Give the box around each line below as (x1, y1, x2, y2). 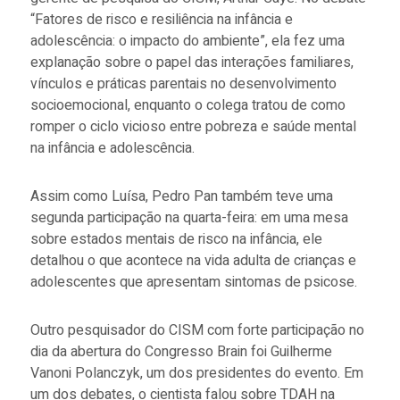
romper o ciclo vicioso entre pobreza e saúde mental (29, 115, 356, 137)
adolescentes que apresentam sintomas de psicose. (29, 271, 361, 293)
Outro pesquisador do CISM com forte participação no (29, 319, 364, 341)
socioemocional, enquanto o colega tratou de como (29, 94, 346, 116)
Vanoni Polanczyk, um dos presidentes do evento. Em (29, 362, 363, 384)
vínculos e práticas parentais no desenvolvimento (29, 72, 337, 95)
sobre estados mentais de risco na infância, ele (29, 228, 322, 250)
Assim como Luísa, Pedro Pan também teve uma (29, 185, 333, 207)
